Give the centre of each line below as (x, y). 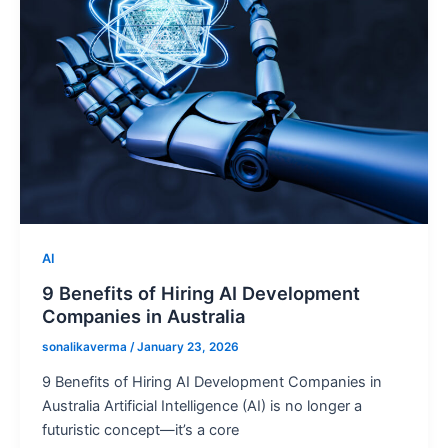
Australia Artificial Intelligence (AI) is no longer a (201, 406)
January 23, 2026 (187, 346)
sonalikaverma (85, 346)
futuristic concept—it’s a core (140, 430)
